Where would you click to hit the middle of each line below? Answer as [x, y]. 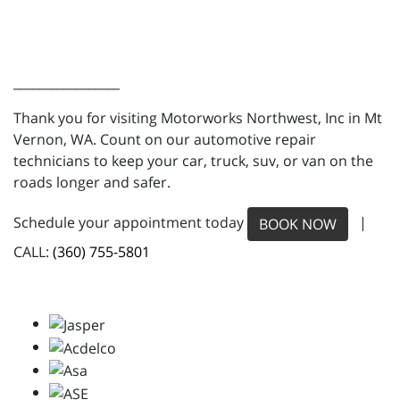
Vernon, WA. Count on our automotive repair [165, 140]
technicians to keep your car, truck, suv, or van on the [193, 161]
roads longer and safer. [92, 183]
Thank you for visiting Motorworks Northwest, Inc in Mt [198, 118]
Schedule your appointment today [130, 223]
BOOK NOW [298, 225]
